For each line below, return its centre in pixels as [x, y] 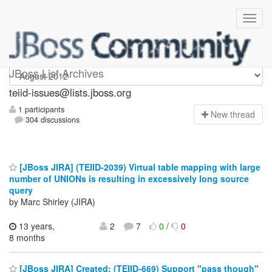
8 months [27, 237]
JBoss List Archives [56, 73]
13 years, [36, 226]
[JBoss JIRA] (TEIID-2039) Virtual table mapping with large [139, 167]
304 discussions [52, 120]
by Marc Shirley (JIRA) [52, 201]
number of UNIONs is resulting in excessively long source [129, 178]
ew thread [236, 114]
